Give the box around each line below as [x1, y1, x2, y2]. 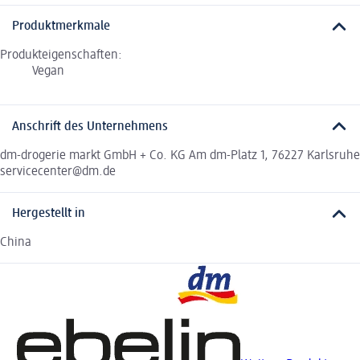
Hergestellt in [12, 207, 85, 221]
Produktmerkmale [12, 20, 110, 34]
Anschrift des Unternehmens [12, 120, 168, 133]
